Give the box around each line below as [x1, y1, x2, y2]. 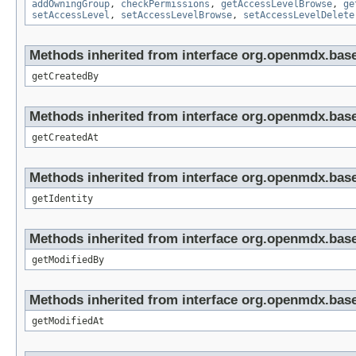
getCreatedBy [32, 71, 99, 83]
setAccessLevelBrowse [121, 10, 232, 21]
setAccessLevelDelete [243, 10, 354, 21]
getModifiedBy [32, 254, 104, 266]
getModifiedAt [32, 315, 104, 327]
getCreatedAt [32, 132, 99, 144]
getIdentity [32, 193, 93, 205]
